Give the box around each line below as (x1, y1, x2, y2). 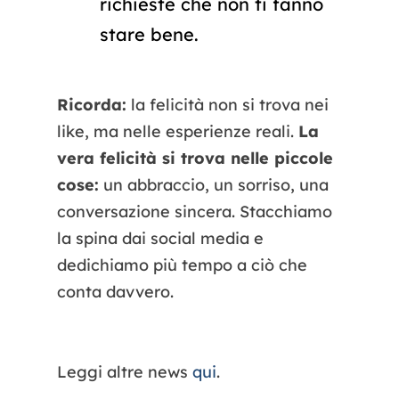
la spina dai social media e (56, 227, 264, 248)
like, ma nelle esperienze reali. (56, 120, 298, 142)
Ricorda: (56, 94, 126, 115)
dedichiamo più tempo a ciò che (56, 254, 307, 275)
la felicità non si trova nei (126, 94, 329, 115)
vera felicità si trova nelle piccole (56, 147, 333, 168)
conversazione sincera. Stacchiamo (56, 200, 332, 222)
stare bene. (99, 22, 199, 45)
